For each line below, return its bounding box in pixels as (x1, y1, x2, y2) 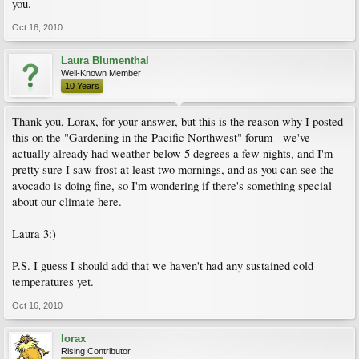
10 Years (65, 81, 99, 91)
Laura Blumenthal (61, 54, 149, 67)
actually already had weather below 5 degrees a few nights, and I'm (12, 146, 333, 161)
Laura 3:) (12, 226, 56, 241)
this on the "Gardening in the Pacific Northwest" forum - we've (12, 130, 310, 145)
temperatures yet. (12, 274, 94, 289)
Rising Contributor (61, 346, 131, 356)
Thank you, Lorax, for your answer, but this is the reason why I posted (12, 114, 343, 129)
